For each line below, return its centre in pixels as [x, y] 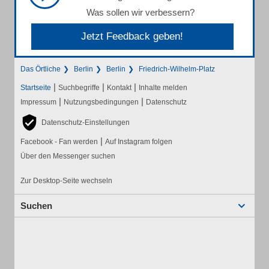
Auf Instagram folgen [139, 142]
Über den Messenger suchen [68, 156]
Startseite [36, 88]
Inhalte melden [163, 88]
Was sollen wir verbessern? [141, 13]
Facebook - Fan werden [59, 142]
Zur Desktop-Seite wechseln [66, 181]
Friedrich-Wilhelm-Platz [177, 69]
